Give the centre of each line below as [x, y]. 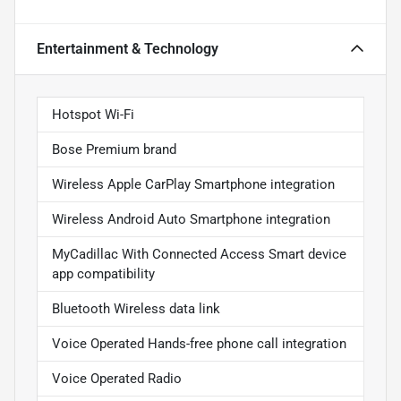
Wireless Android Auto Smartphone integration [191, 220]
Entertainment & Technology [128, 49]
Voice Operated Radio [117, 379]
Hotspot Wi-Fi [93, 115]
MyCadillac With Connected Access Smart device [199, 255]
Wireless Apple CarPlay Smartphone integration [193, 185]
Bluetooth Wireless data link [136, 309]
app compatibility [103, 274]
